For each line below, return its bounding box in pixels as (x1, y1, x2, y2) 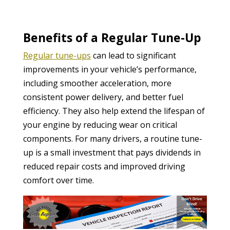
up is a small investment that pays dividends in (23, 146, 201, 158)
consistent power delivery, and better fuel (23, 91, 183, 103)
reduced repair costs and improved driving (23, 160, 185, 172)
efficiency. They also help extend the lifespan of (23, 105, 205, 117)
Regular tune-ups (23, 49, 91, 61)
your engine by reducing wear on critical (23, 119, 177, 130)
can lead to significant (90, 49, 176, 61)
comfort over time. (23, 174, 94, 186)
